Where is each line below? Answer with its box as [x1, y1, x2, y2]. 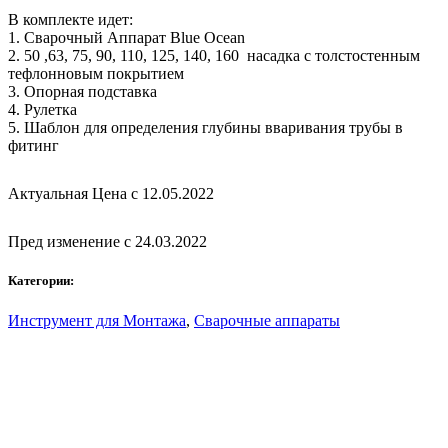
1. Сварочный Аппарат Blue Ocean [8, 29, 245, 47]
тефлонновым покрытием [8, 65, 184, 83]
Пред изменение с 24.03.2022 [8, 233, 211, 251]
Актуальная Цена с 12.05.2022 [8, 185, 218, 203]
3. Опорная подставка [8, 83, 157, 101]
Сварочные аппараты [194, 311, 340, 329]
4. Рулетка [8, 101, 77, 119]
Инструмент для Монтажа [8, 311, 186, 329]
